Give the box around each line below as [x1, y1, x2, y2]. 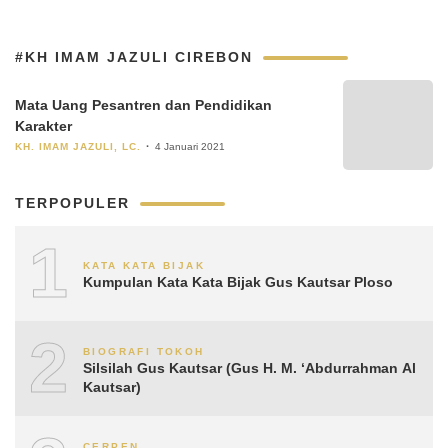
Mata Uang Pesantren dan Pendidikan [15, 96, 272, 113]
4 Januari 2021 [155, 140, 225, 152]
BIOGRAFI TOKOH [83, 345, 205, 357]
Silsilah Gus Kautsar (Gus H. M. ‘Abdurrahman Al [83, 359, 416, 376]
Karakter [15, 117, 72, 134]
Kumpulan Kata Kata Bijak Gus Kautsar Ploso [83, 274, 393, 290]
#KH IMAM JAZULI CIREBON [15, 49, 253, 65]
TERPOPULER [15, 195, 130, 211]
